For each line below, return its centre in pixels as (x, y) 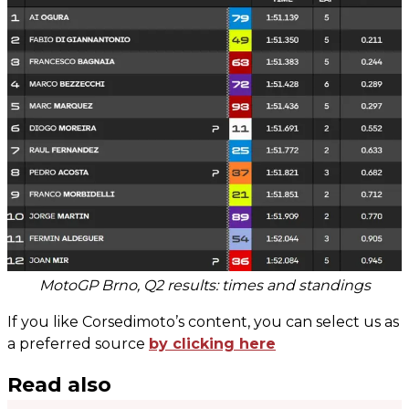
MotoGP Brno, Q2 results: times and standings (204, 285)
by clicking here (212, 343)
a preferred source (78, 343)
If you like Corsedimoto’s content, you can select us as (203, 321)
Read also (59, 384)
